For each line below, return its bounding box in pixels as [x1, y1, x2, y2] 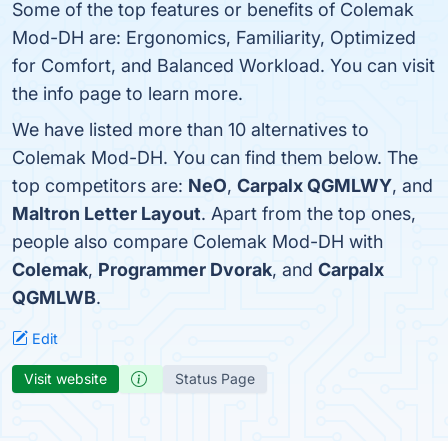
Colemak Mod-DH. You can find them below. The [12, 147, 418, 168]
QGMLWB [12, 287, 96, 308]
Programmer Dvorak [98, 259, 272, 280]
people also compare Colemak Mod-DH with [12, 231, 383, 252]
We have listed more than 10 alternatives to [12, 119, 369, 140]
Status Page [175, 370, 255, 387]
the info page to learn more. [12, 83, 243, 104]
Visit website [24, 370, 107, 387]
